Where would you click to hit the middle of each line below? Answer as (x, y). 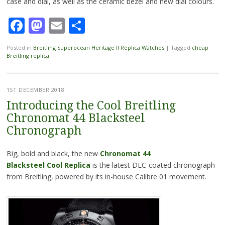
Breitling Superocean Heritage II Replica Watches (98, 48)
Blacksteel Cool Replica (48, 165)
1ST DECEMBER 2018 (35, 90)
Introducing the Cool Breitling (91, 106)
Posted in (20, 48)
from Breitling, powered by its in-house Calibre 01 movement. (106, 177)
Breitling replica (28, 56)
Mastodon (82, 26)
